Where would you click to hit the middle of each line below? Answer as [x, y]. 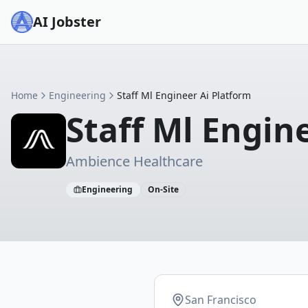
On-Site [163, 189]
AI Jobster [67, 22]
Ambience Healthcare [134, 161]
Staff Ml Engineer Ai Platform [184, 95]
